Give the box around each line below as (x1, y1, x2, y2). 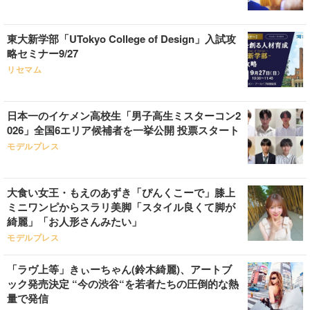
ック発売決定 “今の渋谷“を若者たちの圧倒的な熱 (7, 276, 239, 291)
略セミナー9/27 (7, 46, 78, 61)
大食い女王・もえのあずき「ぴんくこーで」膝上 (7, 185, 235, 200)
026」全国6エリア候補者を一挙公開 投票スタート (7, 122, 239, 138)
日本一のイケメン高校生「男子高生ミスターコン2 (7, 108, 241, 123)
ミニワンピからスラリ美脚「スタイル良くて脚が (7, 199, 235, 215)
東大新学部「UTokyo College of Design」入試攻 (7, 31, 236, 46)
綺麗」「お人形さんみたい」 (7, 214, 142, 229)
